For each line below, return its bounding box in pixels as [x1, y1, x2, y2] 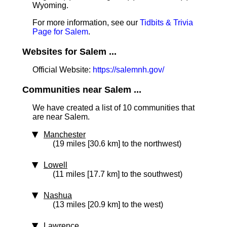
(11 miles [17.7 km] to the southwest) [53, 170, 182, 178]
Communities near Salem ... [22, 85, 141, 95]
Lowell [44, 161, 67, 169]
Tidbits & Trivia [140, 18, 193, 27]
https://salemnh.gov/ [93, 65, 164, 74]
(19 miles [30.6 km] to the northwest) [53, 139, 181, 148]
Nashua [44, 191, 72, 200]
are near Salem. [32, 112, 90, 121]
